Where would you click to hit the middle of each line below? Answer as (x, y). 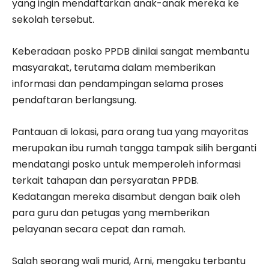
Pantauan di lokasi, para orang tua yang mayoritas (130, 131)
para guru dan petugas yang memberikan (111, 213)
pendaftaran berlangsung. (74, 100)
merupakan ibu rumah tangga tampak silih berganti (134, 148)
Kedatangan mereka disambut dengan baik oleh (126, 196)
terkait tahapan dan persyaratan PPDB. (105, 180)
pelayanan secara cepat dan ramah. (99, 229)
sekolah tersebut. (53, 19)
